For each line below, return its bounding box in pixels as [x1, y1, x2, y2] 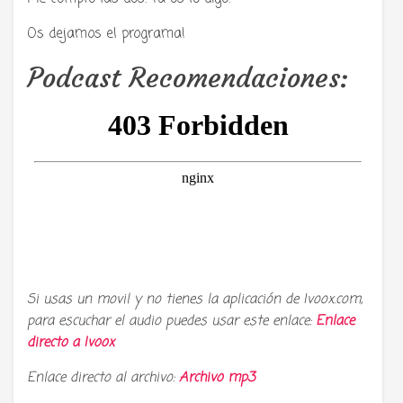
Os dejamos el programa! [27, 24, 185, 45]
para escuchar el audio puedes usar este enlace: [27, 311, 316, 332]
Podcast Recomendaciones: [27, 61, 348, 95]
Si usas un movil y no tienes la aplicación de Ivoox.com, [27, 290, 363, 310]
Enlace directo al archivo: [27, 368, 179, 389]
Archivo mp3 [179, 368, 255, 389]
